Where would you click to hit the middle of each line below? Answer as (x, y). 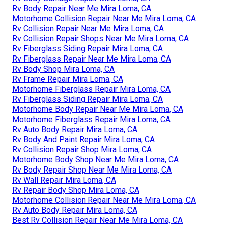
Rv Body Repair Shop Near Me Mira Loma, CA (92, 169)
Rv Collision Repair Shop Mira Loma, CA (82, 149)
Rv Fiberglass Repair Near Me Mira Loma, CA (92, 59)
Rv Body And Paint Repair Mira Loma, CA (83, 139)
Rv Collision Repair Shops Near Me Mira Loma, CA (100, 38)
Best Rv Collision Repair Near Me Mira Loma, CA (97, 220)
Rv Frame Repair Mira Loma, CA (68, 79)
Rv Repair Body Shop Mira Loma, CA (76, 190)
